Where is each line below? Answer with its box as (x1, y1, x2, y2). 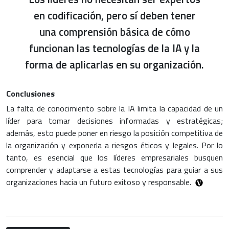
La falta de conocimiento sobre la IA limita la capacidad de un (6, 102, 223, 114)
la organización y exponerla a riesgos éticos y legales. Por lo (6, 139, 223, 151)
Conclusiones (6, 87, 55, 100)
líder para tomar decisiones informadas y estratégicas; (6, 114, 223, 127)
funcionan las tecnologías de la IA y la (29, 39, 200, 56)
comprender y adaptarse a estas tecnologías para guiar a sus (6, 163, 223, 176)
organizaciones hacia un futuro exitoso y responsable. (6, 175, 191, 188)
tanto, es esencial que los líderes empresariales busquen (6, 151, 223, 164)
